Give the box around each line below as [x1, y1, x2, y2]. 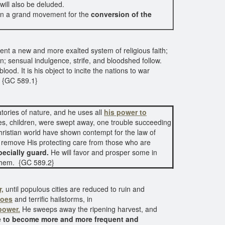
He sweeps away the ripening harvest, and [20, 204, 157, 214]
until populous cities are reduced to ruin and [4, 184, 145, 194]
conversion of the [91, 9, 152, 19]
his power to [104, 107, 147, 117]
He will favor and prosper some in [49, 147, 157, 157]
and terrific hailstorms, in [13, 194, 92, 204]
